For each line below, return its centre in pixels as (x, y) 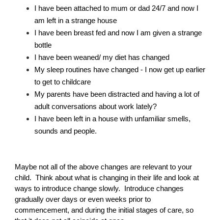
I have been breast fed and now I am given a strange (118, 33)
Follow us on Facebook (162, 99)
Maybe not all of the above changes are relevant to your (103, 167)
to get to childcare (63, 82)
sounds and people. (66, 131)
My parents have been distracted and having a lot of (117, 94)
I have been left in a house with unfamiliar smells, (112, 119)
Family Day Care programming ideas (87, 26)
